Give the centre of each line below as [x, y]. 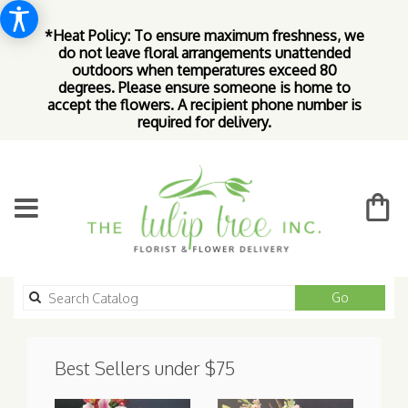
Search [368, 296]
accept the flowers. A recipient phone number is [204, 105]
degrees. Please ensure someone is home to [204, 87]
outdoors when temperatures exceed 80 [204, 70]
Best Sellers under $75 [145, 368]
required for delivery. [204, 122]
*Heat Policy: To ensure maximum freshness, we [204, 36]
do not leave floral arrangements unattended [204, 53]
